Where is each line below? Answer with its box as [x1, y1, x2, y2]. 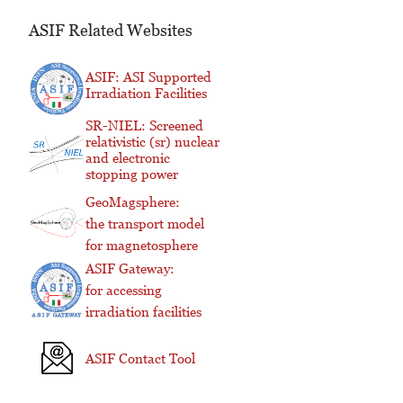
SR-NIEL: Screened [85, 117, 203, 133]
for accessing [85, 282, 162, 298]
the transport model [85, 215, 204, 231]
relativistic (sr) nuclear [85, 133, 219, 149]
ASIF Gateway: [85, 260, 175, 276]
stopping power [85, 166, 178, 182]
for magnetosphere [85, 237, 198, 253]
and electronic [85, 149, 170, 166]
